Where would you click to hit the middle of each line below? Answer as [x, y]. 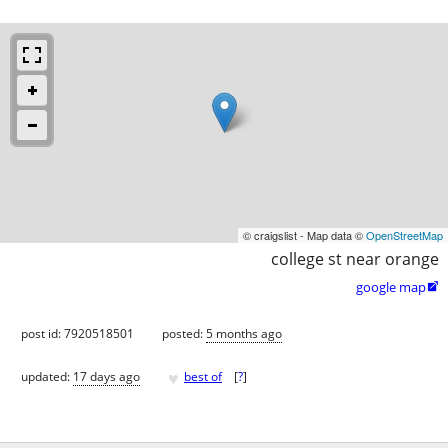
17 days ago [106, 377]
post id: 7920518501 [77, 333]
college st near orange [355, 258]
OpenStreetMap [404, 234]
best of [203, 377]
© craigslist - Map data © [304, 234]
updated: [47, 377]
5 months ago [244, 333]
